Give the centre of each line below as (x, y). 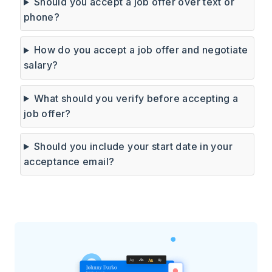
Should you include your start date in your (133, 147)
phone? (42, 17)
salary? (41, 65)
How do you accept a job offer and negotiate (141, 50)
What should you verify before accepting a (136, 98)
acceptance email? (69, 162)
